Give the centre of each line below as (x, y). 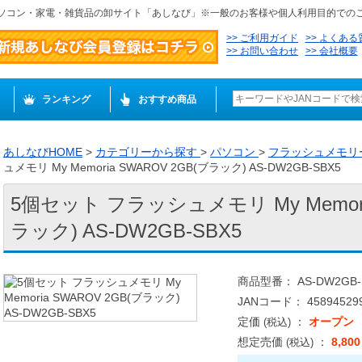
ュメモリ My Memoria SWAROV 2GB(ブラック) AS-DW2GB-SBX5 (172, 167)
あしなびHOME (43, 152)
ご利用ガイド (269, 38)
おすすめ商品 (167, 99)
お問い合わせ (269, 51)
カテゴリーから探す (148, 152)
